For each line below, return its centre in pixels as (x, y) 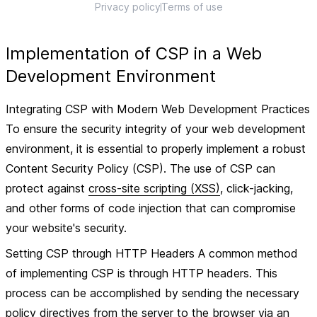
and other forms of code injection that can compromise (151, 208)
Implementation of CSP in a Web (134, 53)
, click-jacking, (257, 188)
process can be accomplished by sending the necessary (152, 293)
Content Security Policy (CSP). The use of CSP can (140, 168)
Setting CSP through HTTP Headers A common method (152, 253)
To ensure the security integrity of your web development (156, 129)
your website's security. (66, 228)
